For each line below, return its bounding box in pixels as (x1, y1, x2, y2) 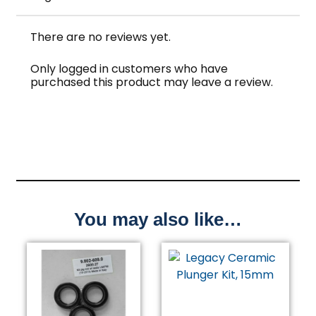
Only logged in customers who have (30, 60, 229, 77)
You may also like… (74, 209, 242, 231)
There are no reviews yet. (30, 29, 171, 46)
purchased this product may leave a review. (30, 73, 274, 90)
